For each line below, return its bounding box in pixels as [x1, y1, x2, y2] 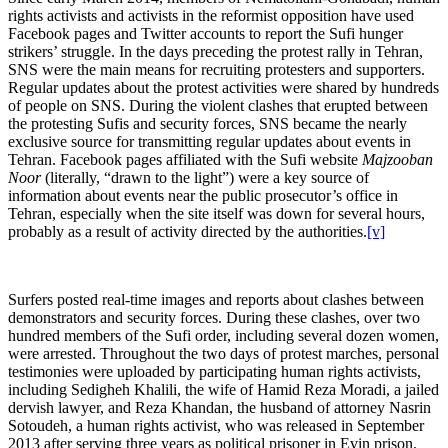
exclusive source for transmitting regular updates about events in [8, 133, 411, 151]
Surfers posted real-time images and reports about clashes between [8, 291, 424, 309]
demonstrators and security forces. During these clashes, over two [8, 309, 420, 327]
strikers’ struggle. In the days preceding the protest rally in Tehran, [8, 43, 423, 61]
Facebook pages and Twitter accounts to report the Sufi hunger [8, 25, 403, 43]
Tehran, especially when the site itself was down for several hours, [8, 205, 425, 223]
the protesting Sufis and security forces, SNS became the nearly [8, 115, 407, 133]
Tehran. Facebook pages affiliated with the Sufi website [8, 151, 362, 169]
